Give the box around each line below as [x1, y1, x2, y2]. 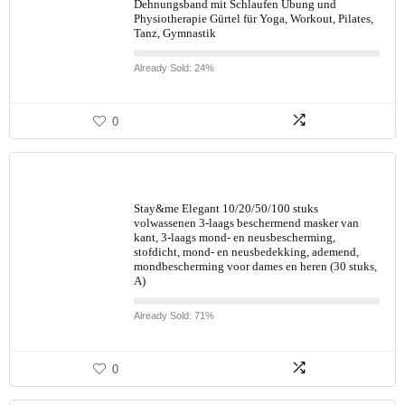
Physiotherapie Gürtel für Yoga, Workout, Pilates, [134, 12, 373, 25]
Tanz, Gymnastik [134, 26, 216, 40]
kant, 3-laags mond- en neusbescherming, [134, 231, 335, 244]
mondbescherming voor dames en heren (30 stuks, [134, 259, 377, 273]
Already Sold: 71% [134, 310, 214, 321]
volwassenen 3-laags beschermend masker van [134, 216, 359, 230]
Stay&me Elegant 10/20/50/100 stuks [134, 202, 318, 215]
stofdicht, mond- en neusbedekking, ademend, [134, 245, 359, 259]
